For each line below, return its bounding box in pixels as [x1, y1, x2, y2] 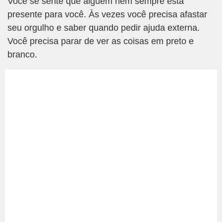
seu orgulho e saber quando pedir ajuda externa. [7, 23, 200, 33]
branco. [7, 50, 37, 59]
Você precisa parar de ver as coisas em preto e [7, 36, 194, 46]
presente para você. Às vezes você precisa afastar [7, 9, 207, 19]
